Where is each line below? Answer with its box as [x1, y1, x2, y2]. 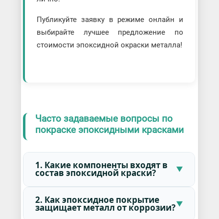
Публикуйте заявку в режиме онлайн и [36, 15, 184, 24]
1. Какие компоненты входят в [35, 159, 168, 171]
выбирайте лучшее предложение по [36, 28, 184, 37]
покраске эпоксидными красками [35, 124, 184, 136]
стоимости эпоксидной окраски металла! [36, 41, 182, 50]
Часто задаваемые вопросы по [35, 113, 173, 125]
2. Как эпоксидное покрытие [35, 194, 159, 206]
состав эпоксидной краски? [35, 167, 156, 179]
